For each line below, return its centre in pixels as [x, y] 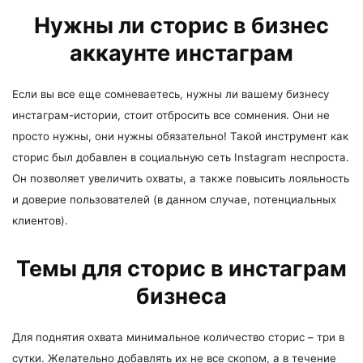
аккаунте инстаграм [181, 53]
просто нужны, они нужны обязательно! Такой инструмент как [180, 136]
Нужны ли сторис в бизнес [181, 26]
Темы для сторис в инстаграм [181, 269]
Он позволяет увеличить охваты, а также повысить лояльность [181, 178]
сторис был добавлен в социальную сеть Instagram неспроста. [181, 157]
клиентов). [40, 220]
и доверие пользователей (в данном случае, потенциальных [174, 199]
